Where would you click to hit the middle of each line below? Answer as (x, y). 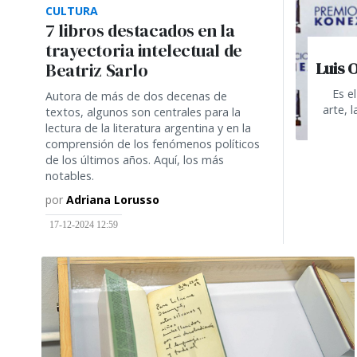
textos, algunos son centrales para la (143, 112)
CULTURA (72, 10)
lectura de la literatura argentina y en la (148, 127)
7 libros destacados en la (140, 30)
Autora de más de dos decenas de (136, 96)
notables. (70, 175)
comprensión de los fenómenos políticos (153, 143)
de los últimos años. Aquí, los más (135, 159)
